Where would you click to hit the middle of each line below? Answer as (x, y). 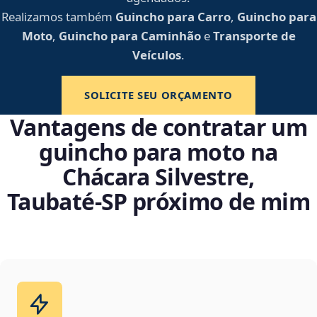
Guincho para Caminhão (129, 36)
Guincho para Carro (173, 17)
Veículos (157, 55)
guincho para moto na (158, 152)
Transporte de (254, 36)
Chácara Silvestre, (158, 177)
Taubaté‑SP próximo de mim (158, 202)
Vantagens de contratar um (158, 127)
